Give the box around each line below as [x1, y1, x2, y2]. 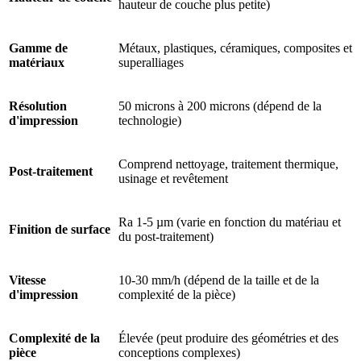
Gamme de [9, 41, 68, 56]
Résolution [9, 99, 67, 114]
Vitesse [9, 273, 46, 288]
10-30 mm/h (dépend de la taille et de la [118, 273, 319, 288]
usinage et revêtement [118, 172, 228, 186]
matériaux [9, 56, 64, 70]
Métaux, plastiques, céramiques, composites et [118, 41, 352, 56]
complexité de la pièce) [118, 288, 235, 302]
